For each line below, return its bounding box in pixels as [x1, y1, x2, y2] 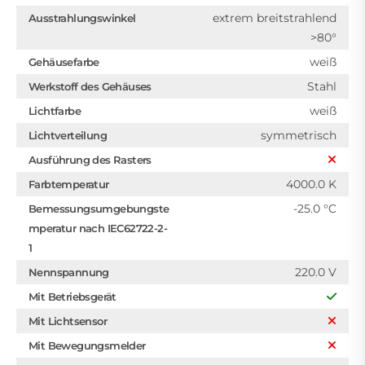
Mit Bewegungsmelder [29, 339, 146, 353]
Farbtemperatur [29, 178, 109, 191]
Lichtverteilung [29, 129, 107, 143]
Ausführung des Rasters [29, 153, 152, 167]
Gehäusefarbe [29, 55, 99, 69]
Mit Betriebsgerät [29, 290, 117, 304]
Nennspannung [29, 266, 109, 279]
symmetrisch [261, 128, 336, 143]
